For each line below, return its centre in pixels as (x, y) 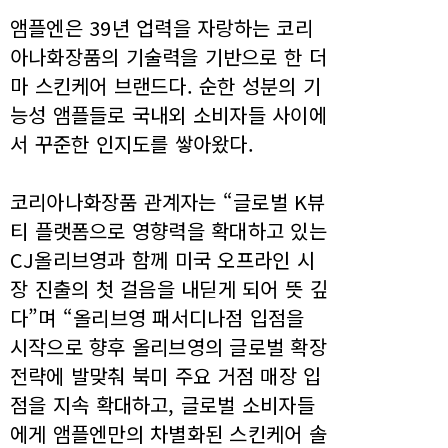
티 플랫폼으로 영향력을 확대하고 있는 (168, 230)
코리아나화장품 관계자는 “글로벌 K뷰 (168, 201)
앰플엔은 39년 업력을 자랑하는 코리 (161, 27)
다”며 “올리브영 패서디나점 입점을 (157, 317)
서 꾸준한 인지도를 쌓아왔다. (132, 143)
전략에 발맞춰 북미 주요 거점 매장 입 (166, 375)
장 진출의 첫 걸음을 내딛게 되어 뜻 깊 (169, 288)
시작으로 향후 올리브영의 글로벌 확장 (168, 346)
